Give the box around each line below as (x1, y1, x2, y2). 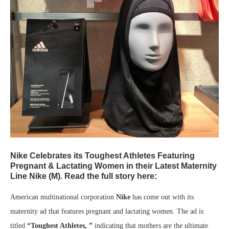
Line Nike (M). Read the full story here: (10, 172, 157, 181)
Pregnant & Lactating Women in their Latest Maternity (10, 162, 217, 171)
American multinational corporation (10, 193, 116, 201)
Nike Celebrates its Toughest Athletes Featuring (10, 151, 195, 161)
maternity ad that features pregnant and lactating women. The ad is (10, 208, 203, 216)
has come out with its (130, 193, 194, 201)
